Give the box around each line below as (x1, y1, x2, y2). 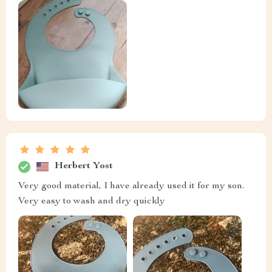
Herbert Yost (55, 161, 113, 172)
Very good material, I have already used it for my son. (18, 181, 244, 191)
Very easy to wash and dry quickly (18, 196, 165, 206)
